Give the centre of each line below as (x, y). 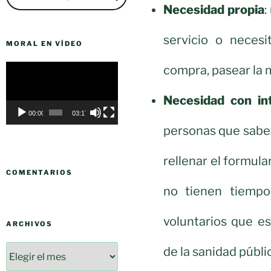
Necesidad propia (214, 9)
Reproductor (34, 68)
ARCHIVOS (29, 224)
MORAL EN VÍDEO (44, 44)
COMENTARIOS (39, 173)
